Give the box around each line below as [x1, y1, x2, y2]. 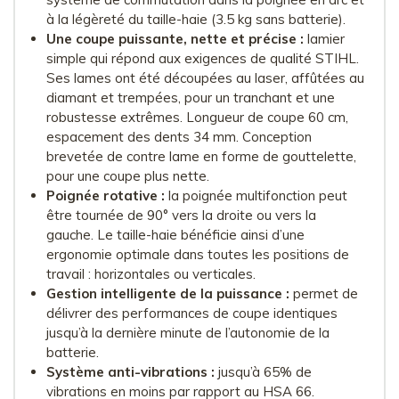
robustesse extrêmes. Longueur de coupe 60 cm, [46, 108, 348, 126]
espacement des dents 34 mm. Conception [46, 127, 312, 145]
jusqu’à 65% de [215, 362, 312, 380]
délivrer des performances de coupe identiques [46, 304, 338, 322]
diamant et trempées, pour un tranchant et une [46, 88, 335, 106]
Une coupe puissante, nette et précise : [46, 29, 304, 47]
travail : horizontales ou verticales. [46, 265, 256, 282]
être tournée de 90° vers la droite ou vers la [46, 206, 316, 224]
